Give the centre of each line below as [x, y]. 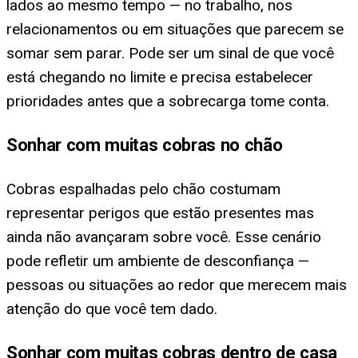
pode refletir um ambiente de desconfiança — [158, 261]
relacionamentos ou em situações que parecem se [175, 30]
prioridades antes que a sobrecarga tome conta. [168, 101]
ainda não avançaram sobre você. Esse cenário [164, 237]
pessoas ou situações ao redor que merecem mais [177, 284]
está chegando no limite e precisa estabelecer [160, 78]
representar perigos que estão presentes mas [160, 213]
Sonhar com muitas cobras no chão [145, 145]
